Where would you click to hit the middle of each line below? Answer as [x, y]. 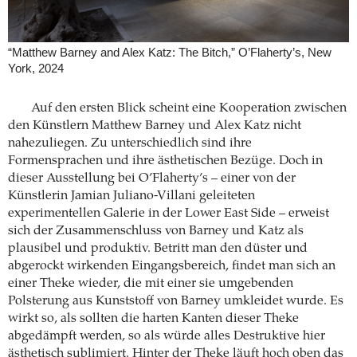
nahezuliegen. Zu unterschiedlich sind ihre [130, 144]
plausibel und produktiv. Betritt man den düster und [158, 249]
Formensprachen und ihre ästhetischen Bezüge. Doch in [165, 161]
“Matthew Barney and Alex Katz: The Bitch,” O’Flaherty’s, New [170, 53]
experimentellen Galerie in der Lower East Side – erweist [169, 214]
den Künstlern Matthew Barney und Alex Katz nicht [155, 126]
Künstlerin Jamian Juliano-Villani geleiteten [131, 196]
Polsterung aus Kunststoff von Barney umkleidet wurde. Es [176, 302]
